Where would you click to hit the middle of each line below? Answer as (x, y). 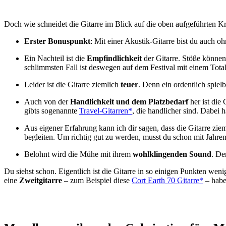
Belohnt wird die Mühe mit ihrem (78, 154)
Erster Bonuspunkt (57, 41)
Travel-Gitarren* (106, 110)
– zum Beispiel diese (97, 180)
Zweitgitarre (41, 180)
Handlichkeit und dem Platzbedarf (129, 101)
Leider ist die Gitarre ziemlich (72, 84)
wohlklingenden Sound (172, 154)
